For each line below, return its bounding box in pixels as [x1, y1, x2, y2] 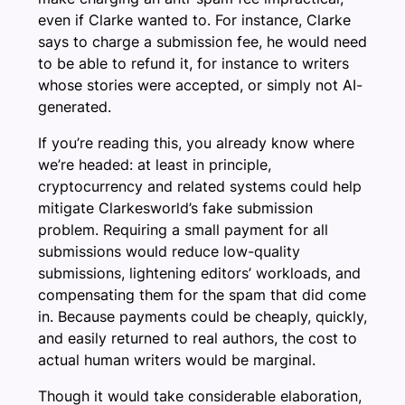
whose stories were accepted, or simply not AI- [38, 75, 363, 94]
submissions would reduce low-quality [38, 241, 300, 260]
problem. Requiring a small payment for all [38, 220, 328, 239]
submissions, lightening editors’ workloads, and [38, 263, 361, 282]
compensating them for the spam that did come [38, 285, 366, 304]
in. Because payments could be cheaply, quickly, [38, 306, 367, 325]
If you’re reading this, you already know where [38, 133, 354, 152]
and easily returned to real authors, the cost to [38, 328, 357, 347]
